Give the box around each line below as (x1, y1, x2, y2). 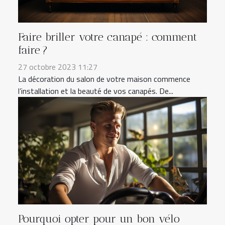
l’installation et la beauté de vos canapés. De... (18, 84, 173, 97)
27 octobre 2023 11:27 (18, 60, 97, 73)
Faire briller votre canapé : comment (18, 30, 197, 43)
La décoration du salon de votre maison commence (18, 72, 190, 85)
